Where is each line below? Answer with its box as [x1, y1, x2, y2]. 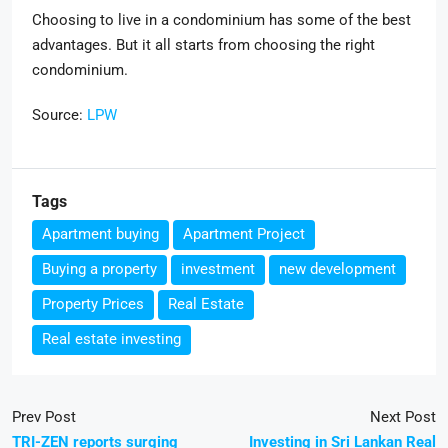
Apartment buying [42, 225, 159, 243]
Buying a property [42, 260, 157, 278]
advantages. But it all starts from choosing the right [32, 36, 375, 54]
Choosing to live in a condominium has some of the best [32, 11, 411, 29]
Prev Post [12, 408, 76, 426]
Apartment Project [183, 225, 305, 243]
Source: [32, 106, 87, 124]
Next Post [370, 408, 436, 426]
